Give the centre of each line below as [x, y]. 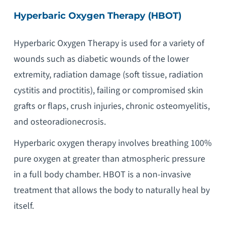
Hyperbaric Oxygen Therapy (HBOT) [97, 15]
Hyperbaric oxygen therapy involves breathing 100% [112, 143]
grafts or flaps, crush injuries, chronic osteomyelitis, [111, 106]
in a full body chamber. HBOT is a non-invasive [102, 175]
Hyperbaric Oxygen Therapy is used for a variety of [109, 43]
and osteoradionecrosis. [60, 122]
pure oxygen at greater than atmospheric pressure [109, 159]
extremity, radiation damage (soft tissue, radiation [108, 74]
